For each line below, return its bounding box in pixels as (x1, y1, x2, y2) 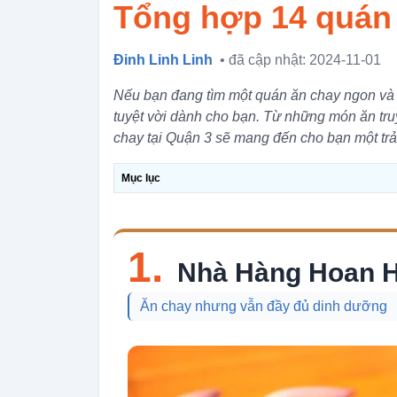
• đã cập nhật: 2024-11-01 (220, 52, 381, 67)
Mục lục (121, 172, 160, 184)
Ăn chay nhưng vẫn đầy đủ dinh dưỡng (140, 299, 387, 314)
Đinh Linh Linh (113, 52, 213, 67)
